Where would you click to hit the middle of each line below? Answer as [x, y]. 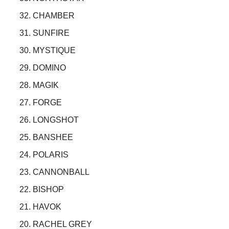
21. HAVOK [40, 207]
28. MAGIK [39, 85]
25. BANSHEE [46, 138]
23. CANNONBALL [54, 172]
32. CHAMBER [47, 16]
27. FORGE [41, 103]
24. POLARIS [44, 155]
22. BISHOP [42, 190]
